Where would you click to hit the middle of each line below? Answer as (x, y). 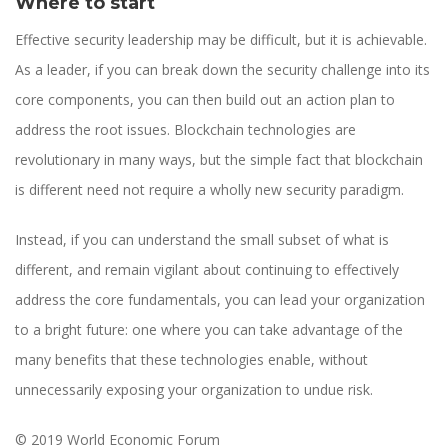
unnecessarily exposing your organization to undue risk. (194, 390)
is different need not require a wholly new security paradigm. (209, 190)
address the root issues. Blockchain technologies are (185, 130)
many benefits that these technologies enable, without (191, 360)
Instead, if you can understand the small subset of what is (202, 240)
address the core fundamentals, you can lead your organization (220, 300)
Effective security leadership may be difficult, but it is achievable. (221, 40)
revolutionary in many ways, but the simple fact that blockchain (219, 160)
